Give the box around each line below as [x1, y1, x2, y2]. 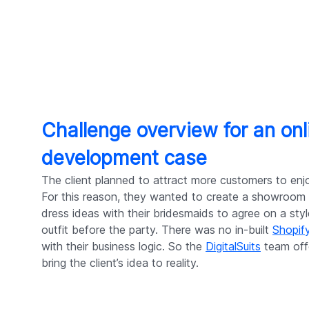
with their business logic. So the [41, 239, 206, 253]
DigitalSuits [206, 239, 261, 253]
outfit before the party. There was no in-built [41, 222, 272, 237]
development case [41, 146, 207, 170]
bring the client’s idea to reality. [41, 255, 199, 270]
